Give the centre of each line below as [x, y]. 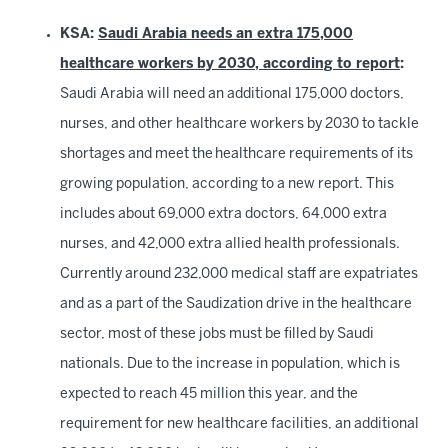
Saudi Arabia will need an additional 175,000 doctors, [232, 94]
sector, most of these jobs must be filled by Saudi [217, 334]
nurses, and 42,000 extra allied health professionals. [230, 244]
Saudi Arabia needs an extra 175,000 [225, 34]
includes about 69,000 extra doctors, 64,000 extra [223, 214]
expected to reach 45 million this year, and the [209, 394]
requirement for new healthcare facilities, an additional [239, 424]
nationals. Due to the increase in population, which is [230, 364]
